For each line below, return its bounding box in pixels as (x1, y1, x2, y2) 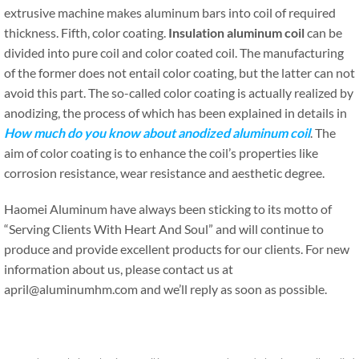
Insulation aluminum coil (168, 25, 305, 40)
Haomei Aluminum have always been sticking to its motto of (4, 201, 332, 216)
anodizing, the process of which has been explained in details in (4, 105, 347, 120)
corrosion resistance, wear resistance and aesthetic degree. (4, 165, 325, 180)
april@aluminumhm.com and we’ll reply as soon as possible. (4, 281, 327, 296)
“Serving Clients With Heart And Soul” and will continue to (4, 221, 324, 236)
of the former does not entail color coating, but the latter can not (4, 65, 355, 80)
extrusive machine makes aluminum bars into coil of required (4, 5, 336, 20)
